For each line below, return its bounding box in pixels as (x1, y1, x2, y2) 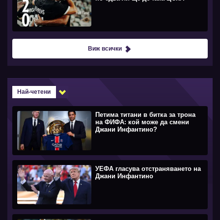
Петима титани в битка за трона (95, 111, 196, 118)
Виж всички (87, 45, 122, 52)
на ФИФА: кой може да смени (95, 118, 190, 126)
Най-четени (17, 88, 51, 95)
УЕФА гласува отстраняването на (95, 165, 201, 172)
